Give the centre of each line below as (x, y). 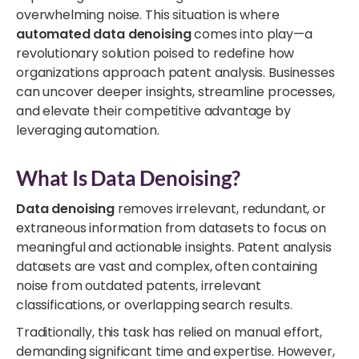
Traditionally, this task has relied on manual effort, (169, 332)
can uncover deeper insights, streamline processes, (175, 91)
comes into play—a (252, 34)
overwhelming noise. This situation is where (148, 14)
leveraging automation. (88, 130)
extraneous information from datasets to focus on (171, 228)
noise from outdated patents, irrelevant (139, 285)
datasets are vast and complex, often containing (167, 266)
